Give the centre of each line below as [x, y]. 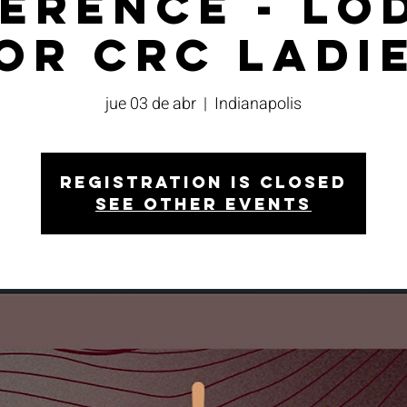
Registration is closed [203, 182]
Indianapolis [258, 104]
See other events [203, 203]
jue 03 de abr [151, 104]
